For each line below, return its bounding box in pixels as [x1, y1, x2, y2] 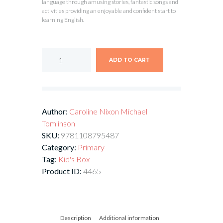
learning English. [42, 15, 84, 23]
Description [60, 214, 91, 222]
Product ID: [42, 166, 83, 176]
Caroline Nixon [69, 107, 120, 116]
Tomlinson [42, 118, 75, 128]
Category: [42, 142, 78, 152]
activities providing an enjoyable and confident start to [42, 6, 176, 14]
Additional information [99, 214, 159, 222]
